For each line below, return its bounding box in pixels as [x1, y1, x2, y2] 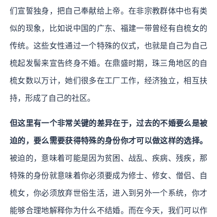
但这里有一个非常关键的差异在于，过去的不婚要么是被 [10, 119, 207, 127]
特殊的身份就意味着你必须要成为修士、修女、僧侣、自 [10, 171, 207, 180]
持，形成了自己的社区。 [10, 93, 95, 102]
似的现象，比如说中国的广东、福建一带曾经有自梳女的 [10, 24, 207, 32]
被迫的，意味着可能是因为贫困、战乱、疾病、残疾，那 [10, 154, 207, 162]
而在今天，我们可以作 [128, 206, 207, 215]
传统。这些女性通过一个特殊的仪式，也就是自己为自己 [10, 41, 207, 50]
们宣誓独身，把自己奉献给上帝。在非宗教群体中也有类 [10, 6, 207, 15]
